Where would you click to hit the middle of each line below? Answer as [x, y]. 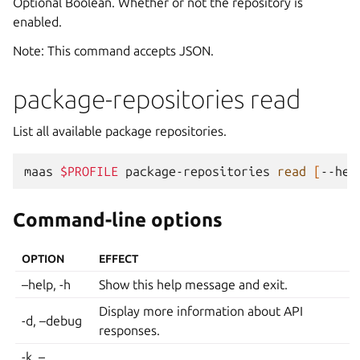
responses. [130, 331]
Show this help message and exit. [194, 285]
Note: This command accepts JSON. [113, 51]
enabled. [37, 22]
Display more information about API [201, 311]
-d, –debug [52, 321]
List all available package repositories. [120, 131]
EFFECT [119, 259]
